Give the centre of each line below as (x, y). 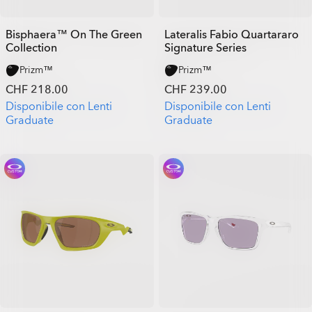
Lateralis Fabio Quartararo (231, 35)
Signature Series (205, 48)
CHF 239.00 (195, 90)
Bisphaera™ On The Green (74, 35)
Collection (31, 48)
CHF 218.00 (37, 90)
